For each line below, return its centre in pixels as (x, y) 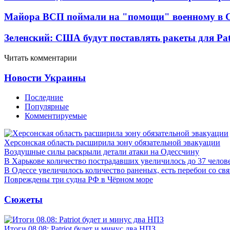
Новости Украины (45, 78)
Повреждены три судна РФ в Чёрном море (79, 180)
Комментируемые (56, 116)
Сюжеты (23, 199)
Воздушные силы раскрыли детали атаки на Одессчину (102, 152)
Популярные (47, 107)
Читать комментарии (41, 57)
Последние (44, 98)
